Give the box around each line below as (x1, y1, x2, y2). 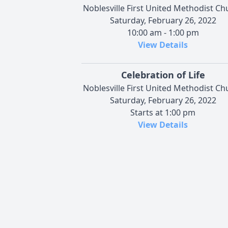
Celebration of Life (121, 68, 205, 81)
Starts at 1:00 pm (130, 106, 195, 118)
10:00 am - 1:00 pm (127, 26, 199, 38)
